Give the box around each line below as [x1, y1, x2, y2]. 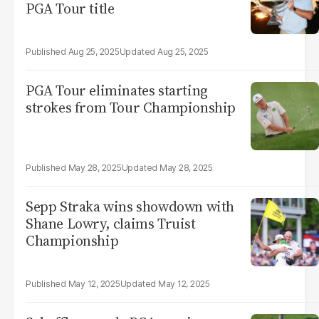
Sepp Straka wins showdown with [26, 197, 234, 216]
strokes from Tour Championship [26, 98, 236, 117]
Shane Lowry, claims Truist [26, 214, 196, 234]
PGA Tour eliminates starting [26, 80, 208, 100]
